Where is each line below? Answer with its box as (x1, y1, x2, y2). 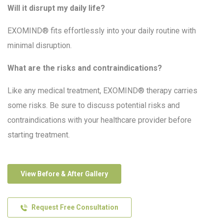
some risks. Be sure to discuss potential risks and (7, 101, 180, 110)
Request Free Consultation (31, 203, 118, 212)
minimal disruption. (7, 41, 72, 51)
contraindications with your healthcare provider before (7, 115, 192, 125)
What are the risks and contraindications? (7, 63, 162, 73)
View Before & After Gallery (21, 170, 108, 178)
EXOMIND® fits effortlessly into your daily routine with (7, 26, 196, 36)
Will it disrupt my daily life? (7, 3, 105, 13)
